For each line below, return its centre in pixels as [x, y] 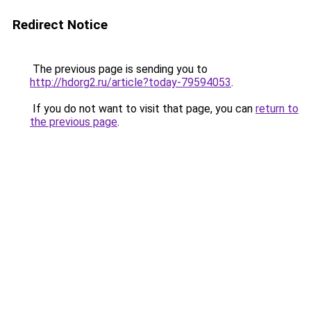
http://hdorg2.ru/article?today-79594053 [131, 82]
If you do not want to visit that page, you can [143, 109]
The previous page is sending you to [119, 69]
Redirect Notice [60, 25]
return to [277, 109]
